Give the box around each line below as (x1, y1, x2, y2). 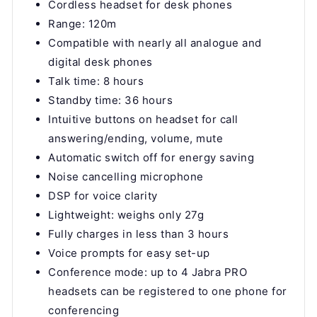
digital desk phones (48, 55, 153, 69)
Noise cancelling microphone (48, 170, 204, 184)
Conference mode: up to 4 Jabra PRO (48, 265, 247, 279)
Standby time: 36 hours (48, 93, 173, 108)
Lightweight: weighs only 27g (48, 208, 204, 222)
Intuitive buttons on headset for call (48, 113, 238, 127)
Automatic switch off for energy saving (48, 151, 254, 165)
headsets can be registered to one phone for (48, 284, 287, 299)
